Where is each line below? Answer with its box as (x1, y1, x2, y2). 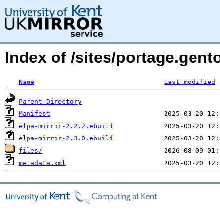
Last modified (164, 78, 215, 85)
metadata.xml (19, 159, 66, 166)
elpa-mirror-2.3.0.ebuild (19, 135, 113, 142)
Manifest (19, 110, 50, 117)
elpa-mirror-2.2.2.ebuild (19, 122, 113, 130)
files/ (19, 147, 42, 154)
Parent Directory (19, 98, 82, 105)
